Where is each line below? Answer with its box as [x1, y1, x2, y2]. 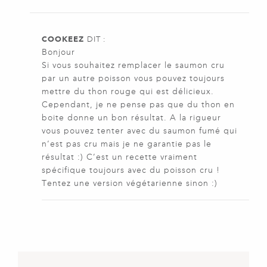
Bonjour [42, 47, 75, 58]
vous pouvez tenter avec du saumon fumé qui [42, 126, 237, 136]
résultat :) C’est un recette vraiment [42, 152, 197, 163]
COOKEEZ [42, 35, 84, 44]
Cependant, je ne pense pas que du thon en [42, 100, 235, 110]
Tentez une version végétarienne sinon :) [42, 178, 218, 189]
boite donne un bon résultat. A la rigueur [42, 113, 221, 123]
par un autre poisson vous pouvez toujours [42, 73, 225, 84]
